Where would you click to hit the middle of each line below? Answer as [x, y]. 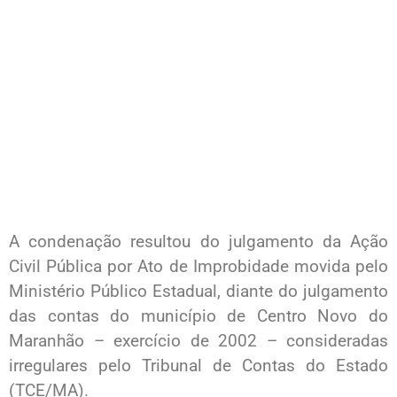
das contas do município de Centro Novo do [198, 315]
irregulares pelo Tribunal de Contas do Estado [198, 365]
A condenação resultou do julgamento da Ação [198, 241]
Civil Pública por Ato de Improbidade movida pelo [198, 266]
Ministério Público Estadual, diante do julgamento [198, 291]
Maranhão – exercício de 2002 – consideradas [198, 340]
